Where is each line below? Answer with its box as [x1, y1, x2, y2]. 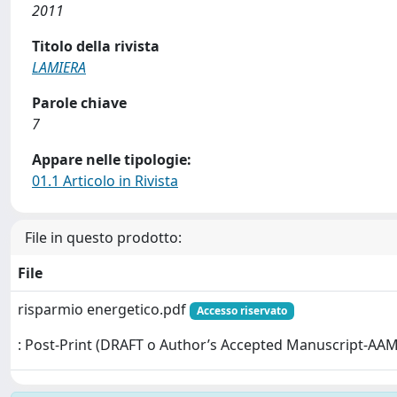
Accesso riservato [196, 303, 287, 318]
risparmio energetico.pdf [18, 300, 190, 319]
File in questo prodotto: [25, 228, 182, 247]
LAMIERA [32, 58, 86, 77]
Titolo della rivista [32, 36, 160, 56]
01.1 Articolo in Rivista [32, 171, 178, 191]
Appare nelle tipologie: [32, 150, 191, 169]
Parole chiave [32, 93, 127, 113]
